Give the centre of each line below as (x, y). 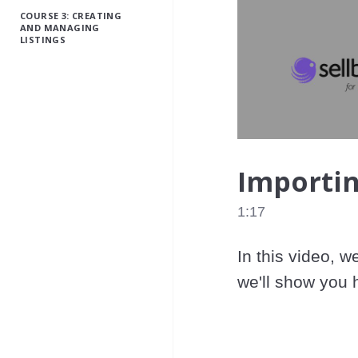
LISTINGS (43, 40)
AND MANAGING (60, 28)
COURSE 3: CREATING (71, 16)
